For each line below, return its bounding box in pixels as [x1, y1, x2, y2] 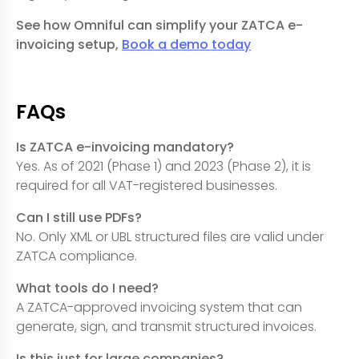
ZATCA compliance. [16, 246, 137, 265]
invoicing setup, [16, 34, 122, 54]
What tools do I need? [16, 278, 159, 297]
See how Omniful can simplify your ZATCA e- [16, 15, 303, 34]
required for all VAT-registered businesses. [16, 175, 277, 195]
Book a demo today [122, 34, 251, 54]
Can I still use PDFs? [16, 208, 142, 227]
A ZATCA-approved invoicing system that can [16, 297, 302, 317]
